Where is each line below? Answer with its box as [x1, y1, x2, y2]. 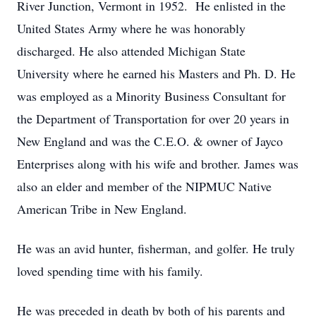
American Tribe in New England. [17, 200, 187, 217]
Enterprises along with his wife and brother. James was [17, 155, 298, 172]
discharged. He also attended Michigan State [17, 42, 245, 59]
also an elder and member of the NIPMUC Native [17, 178, 272, 195]
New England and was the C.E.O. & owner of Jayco [17, 133, 283, 150]
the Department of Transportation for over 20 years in [17, 110, 289, 127]
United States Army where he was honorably [17, 20, 245, 37]
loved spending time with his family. [17, 262, 203, 279]
